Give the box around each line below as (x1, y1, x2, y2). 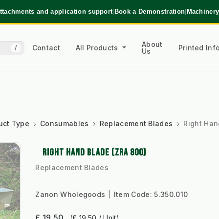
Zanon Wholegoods (35, 190, 108, 199)
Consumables (40, 119, 89, 128)
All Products (75, 43, 121, 52)
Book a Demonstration (114, 7, 185, 15)
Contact (32, 43, 60, 52)
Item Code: (113, 190, 154, 199)
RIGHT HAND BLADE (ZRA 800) (43, 147, 147, 159)
